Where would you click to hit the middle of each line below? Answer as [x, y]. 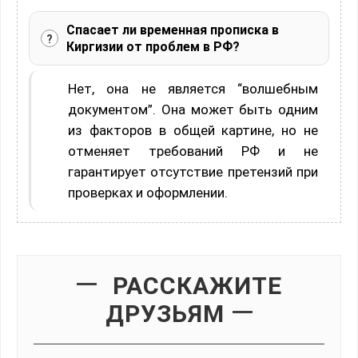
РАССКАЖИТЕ [197, 286]
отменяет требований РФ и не [193, 151]
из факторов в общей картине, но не [193, 131]
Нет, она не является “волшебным [193, 89]
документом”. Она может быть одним [193, 110]
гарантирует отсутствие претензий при [193, 172]
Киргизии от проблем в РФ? [153, 47]
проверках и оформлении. [148, 193]
